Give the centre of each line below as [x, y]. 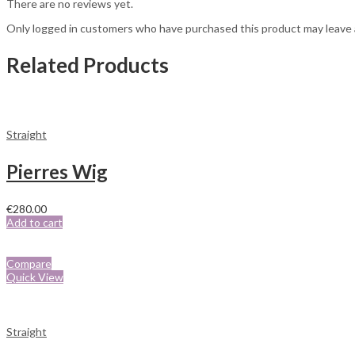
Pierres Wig [57, 172]
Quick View [35, 277]
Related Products [88, 65]
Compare [29, 264]
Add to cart [34, 223]
